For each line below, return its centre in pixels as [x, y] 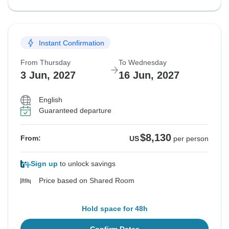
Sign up [44, 164]
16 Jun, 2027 [149, 75]
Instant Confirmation [72, 43]
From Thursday [45, 63]
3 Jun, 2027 [48, 75]
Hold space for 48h [114, 209]
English [51, 100]
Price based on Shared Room [87, 181]
